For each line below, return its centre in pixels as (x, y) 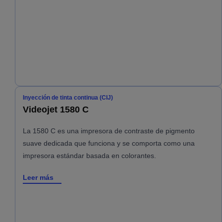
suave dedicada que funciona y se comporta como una (109, 143)
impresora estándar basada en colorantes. (89, 156)
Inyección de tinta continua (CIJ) (68, 98)
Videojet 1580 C (56, 110)
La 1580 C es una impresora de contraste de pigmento (109, 131)
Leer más (38, 178)
